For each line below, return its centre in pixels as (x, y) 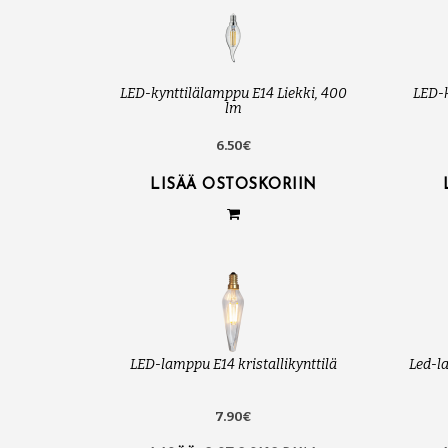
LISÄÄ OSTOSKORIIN (233, 186)
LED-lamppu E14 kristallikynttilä (233, 365)
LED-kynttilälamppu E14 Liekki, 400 (233, 94)
